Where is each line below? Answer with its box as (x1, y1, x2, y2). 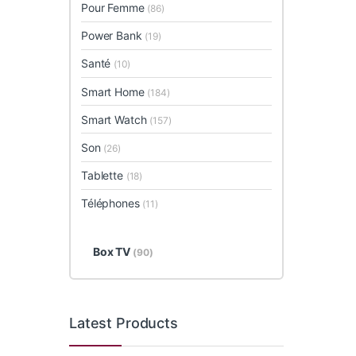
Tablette (81, 168, 126, 183)
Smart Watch (81, 112, 150, 126)
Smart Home (81, 84, 148, 99)
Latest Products (69, 314, 178, 331)
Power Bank (81, 29, 145, 43)
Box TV (92, 244, 133, 258)
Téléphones (81, 196, 143, 211)
